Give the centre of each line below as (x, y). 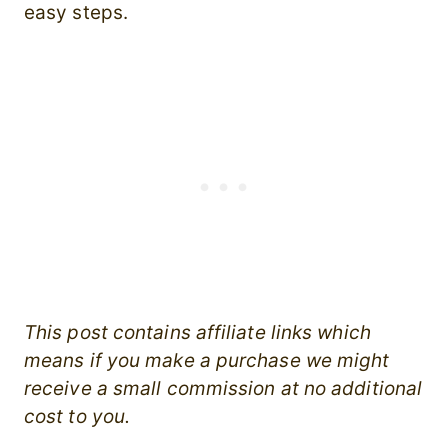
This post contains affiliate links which (197, 333)
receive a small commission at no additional (223, 389)
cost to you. (77, 417)
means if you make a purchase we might (207, 361)
